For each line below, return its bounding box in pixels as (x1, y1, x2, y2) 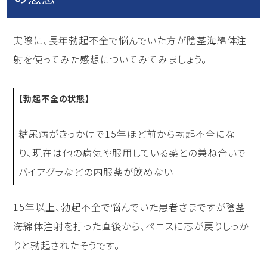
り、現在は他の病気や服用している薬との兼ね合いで (18, 145, 247, 160)
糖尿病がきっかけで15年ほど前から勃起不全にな (18, 126, 235, 141)
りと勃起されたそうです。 (13, 238, 120, 253)
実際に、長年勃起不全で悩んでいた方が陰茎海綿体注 (13, 33, 247, 48)
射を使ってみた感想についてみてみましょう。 (13, 52, 207, 67)
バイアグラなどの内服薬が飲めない (18, 164, 173, 179)
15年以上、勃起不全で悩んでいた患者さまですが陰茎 (13, 200, 246, 215)
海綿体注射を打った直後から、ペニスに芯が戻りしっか (13, 219, 249, 234)
